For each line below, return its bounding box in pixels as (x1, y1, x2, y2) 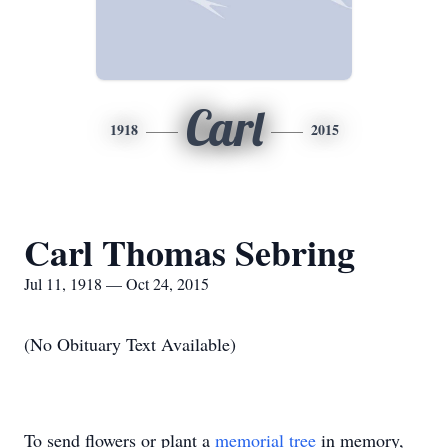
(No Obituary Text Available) (24, 332, 236, 356)
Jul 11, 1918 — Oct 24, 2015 (24, 273, 209, 294)
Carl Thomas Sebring (24, 226, 355, 278)
